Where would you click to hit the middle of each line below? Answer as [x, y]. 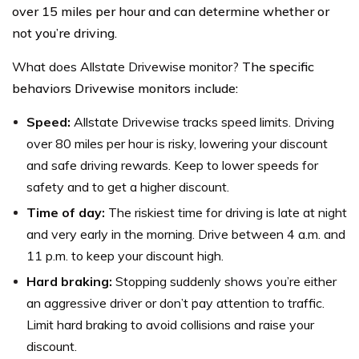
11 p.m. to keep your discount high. [125, 255]
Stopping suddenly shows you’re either [226, 281]
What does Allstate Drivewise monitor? [127, 66]
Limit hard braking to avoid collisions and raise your [170, 324]
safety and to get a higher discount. [128, 186]
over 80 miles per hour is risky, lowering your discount [177, 143]
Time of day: [67, 212]
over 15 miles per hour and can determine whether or [171, 11]
